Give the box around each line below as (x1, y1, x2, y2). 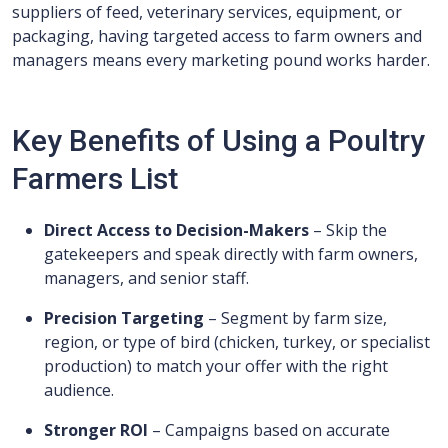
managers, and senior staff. (44, 267, 249, 289)
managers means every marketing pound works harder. (12, 49, 430, 71)
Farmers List (12, 161, 178, 196)
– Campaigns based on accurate (148, 419, 390, 441)
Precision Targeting (44, 307, 204, 329)
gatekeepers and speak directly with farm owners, (44, 243, 418, 265)
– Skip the (309, 219, 387, 241)
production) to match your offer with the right (44, 355, 388, 377)
